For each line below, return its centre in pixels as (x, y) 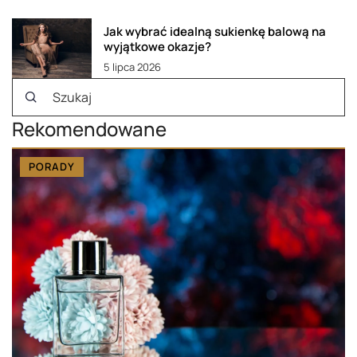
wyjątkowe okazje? (157, 46)
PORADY (52, 166)
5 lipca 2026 (132, 67)
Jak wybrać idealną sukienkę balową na (215, 31)
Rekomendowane (89, 128)
